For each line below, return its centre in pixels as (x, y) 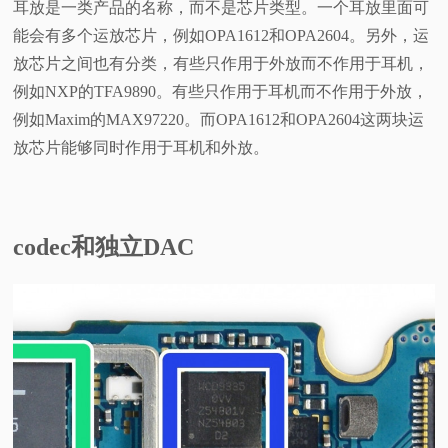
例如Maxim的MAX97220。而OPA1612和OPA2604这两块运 (219, 120)
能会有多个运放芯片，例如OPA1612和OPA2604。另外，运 (221, 36)
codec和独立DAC (104, 247)
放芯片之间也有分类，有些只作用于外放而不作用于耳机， (221, 64)
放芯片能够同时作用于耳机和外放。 (141, 148)
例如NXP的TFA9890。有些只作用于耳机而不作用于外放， (221, 92)
